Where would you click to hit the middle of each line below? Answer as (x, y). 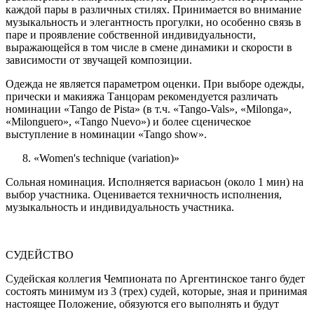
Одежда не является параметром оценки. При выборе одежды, (155, 84)
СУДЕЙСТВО (40, 255)
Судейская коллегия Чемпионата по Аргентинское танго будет (155, 279)
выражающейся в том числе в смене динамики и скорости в (149, 48)
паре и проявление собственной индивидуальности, (131, 35)
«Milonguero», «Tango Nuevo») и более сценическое (128, 122)
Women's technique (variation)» (111, 158)
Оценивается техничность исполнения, (186, 195)
